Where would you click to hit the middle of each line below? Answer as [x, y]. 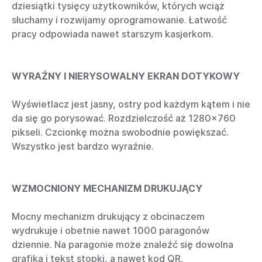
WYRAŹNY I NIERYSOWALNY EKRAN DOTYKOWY [126, 76]
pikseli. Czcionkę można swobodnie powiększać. [120, 132]
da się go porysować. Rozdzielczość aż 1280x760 [124, 118]
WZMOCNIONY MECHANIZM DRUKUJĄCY [107, 189]
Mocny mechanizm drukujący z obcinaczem [108, 217]
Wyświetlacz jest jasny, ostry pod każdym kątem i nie [131, 104]
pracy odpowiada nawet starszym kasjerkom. [113, 34]
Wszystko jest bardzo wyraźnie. [83, 146]
